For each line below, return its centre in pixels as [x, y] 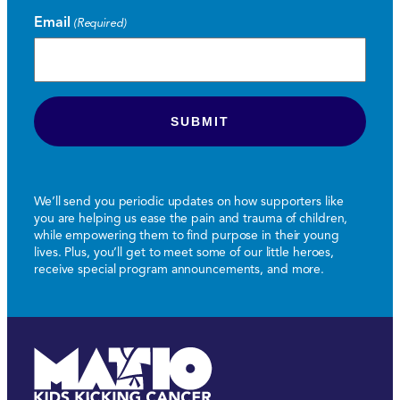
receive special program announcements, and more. [179, 269]
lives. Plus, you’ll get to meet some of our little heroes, [184, 252]
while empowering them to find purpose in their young [187, 235]
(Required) [100, 23]
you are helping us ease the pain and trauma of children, [191, 218]
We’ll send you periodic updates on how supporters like [189, 201]
